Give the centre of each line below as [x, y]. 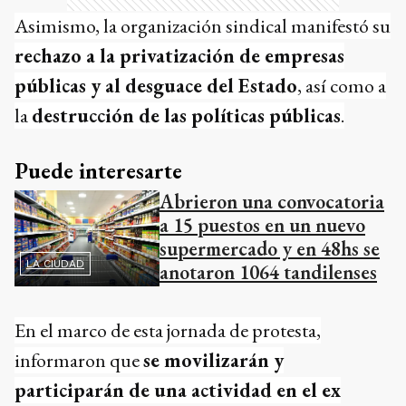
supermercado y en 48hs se [270, 249]
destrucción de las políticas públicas [186, 116]
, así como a [342, 86]
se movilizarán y [213, 361]
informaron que [79, 361]
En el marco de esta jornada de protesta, [168, 331]
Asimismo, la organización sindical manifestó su [203, 26]
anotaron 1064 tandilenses [268, 272]
